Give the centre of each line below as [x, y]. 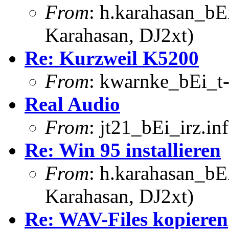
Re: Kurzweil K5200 [112, 58]
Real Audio [72, 104]
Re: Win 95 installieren [123, 150]
